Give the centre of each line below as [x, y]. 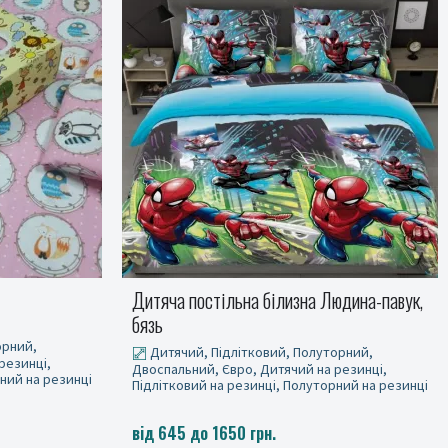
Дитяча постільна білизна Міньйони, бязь [278, 300]
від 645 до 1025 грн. [204, 427]
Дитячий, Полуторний [217, 346]
